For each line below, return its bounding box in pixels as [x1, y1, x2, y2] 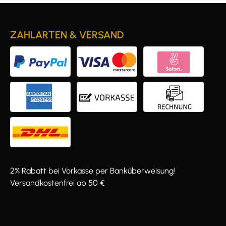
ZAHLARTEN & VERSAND [10, 29, 124, 41]
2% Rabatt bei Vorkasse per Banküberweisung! [10, 166, 175, 176]
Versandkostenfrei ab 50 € [10, 178, 104, 188]
